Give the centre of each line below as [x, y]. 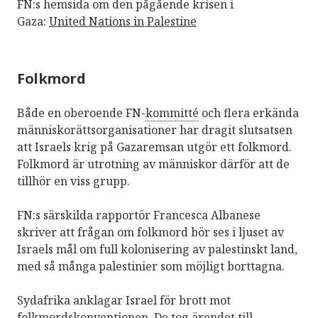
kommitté [172, 113]
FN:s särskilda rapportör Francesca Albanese [139, 215]
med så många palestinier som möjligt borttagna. [151, 266]
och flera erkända [249, 113]
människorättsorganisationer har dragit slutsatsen [155, 130]
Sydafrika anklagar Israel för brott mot [124, 300]
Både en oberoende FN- [81, 113]
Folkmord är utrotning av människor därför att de [153, 164]
